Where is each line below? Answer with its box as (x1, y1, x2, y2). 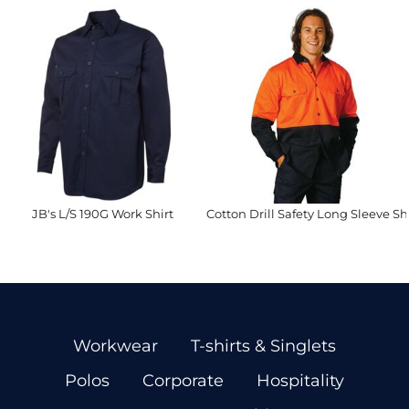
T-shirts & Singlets (191, 336, 336, 356)
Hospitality (257, 371, 344, 391)
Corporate (142, 371, 224, 391)
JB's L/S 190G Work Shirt (32, 206, 174, 221)
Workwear (73, 336, 158, 356)
